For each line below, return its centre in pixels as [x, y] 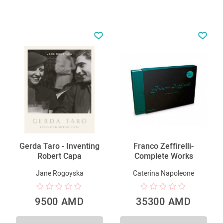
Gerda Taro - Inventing [59, 146]
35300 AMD [164, 201]
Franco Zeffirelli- [164, 146]
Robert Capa [59, 156]
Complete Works [164, 156]
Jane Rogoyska [59, 173]
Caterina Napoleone [164, 173]
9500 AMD [59, 201]
